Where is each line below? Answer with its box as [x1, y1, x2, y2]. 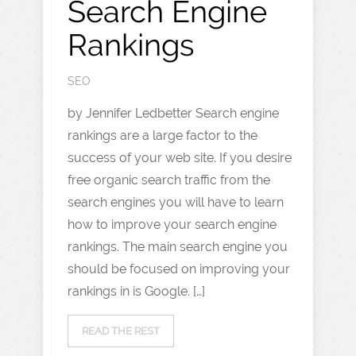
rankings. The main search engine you [68, 239, 288, 254]
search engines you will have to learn [68, 195, 284, 210]
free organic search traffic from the [68, 172, 270, 188]
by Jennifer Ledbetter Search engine [68, 106, 279, 121]
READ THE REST [82, 325, 160, 337]
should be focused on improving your [68, 261, 290, 277]
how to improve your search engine [68, 217, 277, 232]
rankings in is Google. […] [68, 284, 205, 299]
